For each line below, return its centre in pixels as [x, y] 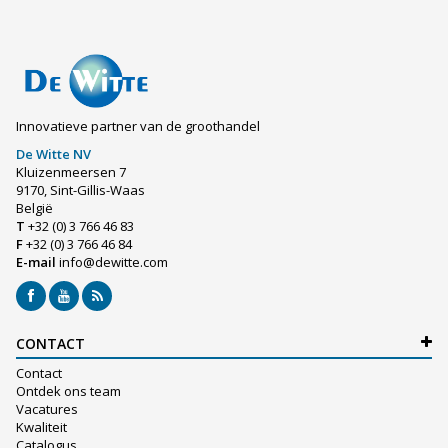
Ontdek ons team [68, 391]
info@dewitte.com [113, 262]
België [34, 208]
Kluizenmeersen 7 [71, 172]
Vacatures [47, 409]
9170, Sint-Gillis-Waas [80, 190]
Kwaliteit [41, 427]
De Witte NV [53, 154]
